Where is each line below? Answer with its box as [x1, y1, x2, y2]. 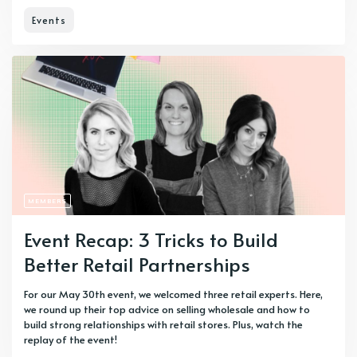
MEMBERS [28, 196, 67, 205]
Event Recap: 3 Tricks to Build [24, 226, 278, 253]
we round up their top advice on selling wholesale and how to [24, 301, 310, 316]
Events [32, 13, 66, 26]
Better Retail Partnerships [24, 250, 250, 277]
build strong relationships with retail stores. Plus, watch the [24, 316, 303, 331]
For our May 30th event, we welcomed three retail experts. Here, [24, 286, 323, 301]
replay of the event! [24, 331, 117, 347]
